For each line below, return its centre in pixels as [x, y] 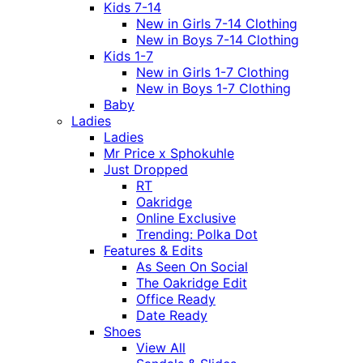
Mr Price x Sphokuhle [169, 154]
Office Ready [176, 299]
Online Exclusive [186, 218]
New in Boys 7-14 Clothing [218, 40]
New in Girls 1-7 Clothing [213, 73]
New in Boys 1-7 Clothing [214, 89]
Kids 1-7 [128, 56]
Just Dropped [146, 170]
